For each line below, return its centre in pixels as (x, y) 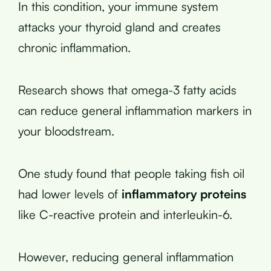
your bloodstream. (66, 131)
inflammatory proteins (184, 194)
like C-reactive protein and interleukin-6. (125, 214)
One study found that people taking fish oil (131, 173)
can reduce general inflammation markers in (135, 110)
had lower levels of (70, 194)
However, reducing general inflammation (126, 256)
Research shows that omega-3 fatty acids (127, 90)
